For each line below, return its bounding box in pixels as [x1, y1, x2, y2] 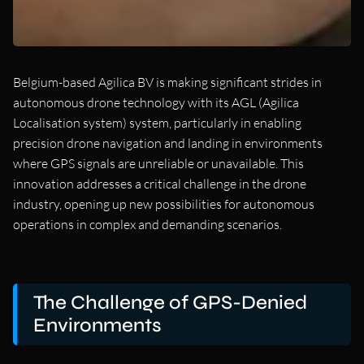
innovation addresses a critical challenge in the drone [13, 175, 306, 193]
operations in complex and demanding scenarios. [13, 216, 282, 233]
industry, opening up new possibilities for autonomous [13, 196, 314, 213]
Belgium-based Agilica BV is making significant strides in [13, 74, 322, 91]
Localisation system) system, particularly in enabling [13, 115, 301, 132]
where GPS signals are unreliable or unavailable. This [13, 155, 304, 172]
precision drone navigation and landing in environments [13, 135, 323, 152]
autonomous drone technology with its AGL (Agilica [13, 94, 299, 111]
